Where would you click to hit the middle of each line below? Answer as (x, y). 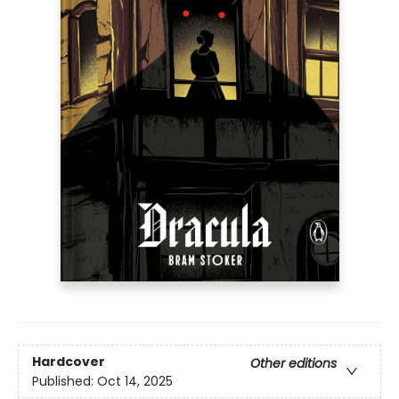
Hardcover (69, 361)
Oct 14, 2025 (135, 381)
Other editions (293, 363)
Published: (65, 381)
